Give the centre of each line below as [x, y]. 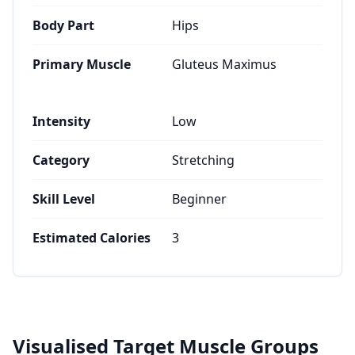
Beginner [199, 199]
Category [61, 160]
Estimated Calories [92, 238]
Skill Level [64, 199]
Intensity [61, 121]
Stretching [203, 160]
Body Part [63, 25]
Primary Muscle [82, 64]
